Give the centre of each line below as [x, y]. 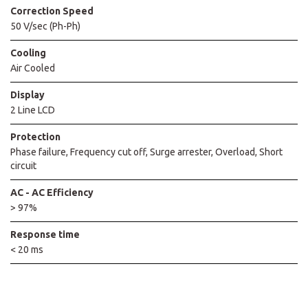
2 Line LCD [33, 110]
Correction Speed [52, 11]
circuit [23, 165]
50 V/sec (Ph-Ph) [45, 26]
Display [27, 95]
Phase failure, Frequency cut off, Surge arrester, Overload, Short [146, 152]
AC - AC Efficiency [52, 192]
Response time [45, 234]
